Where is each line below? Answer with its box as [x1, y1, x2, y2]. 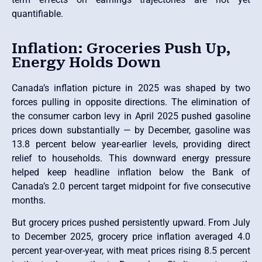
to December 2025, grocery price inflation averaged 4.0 [12, 231, 250, 243]
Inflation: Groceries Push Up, [12, 40, 230, 57]
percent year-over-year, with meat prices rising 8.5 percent [12, 245, 250, 257]
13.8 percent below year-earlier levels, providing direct [12, 138, 250, 150]
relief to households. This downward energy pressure [12, 152, 250, 164]
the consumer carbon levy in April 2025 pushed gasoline [12, 110, 250, 122]
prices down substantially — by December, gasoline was [12, 124, 250, 136]
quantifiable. [12, 8, 63, 20]
